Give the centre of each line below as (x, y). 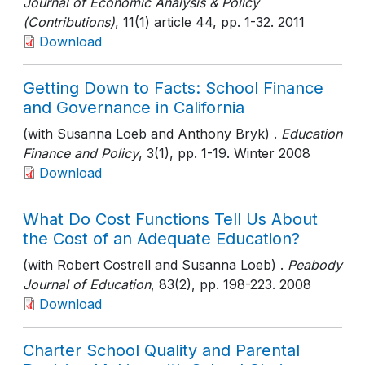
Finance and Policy (81, 153)
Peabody (313, 265)
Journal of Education (87, 284)
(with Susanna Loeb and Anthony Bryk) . (150, 134)
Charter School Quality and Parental (161, 350)
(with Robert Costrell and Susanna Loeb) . (153, 265)
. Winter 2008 (268, 153)
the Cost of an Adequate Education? (161, 239)
